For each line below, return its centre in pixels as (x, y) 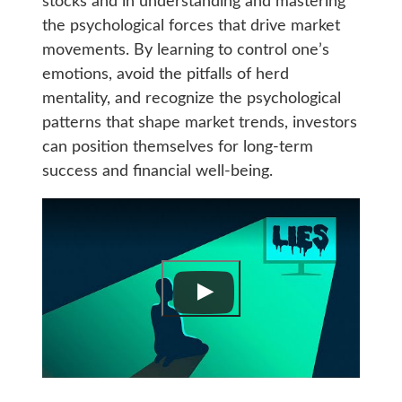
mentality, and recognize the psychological (191, 99)
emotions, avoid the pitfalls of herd (165, 75)
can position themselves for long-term (177, 148)
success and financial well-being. (157, 172)
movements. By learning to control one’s (185, 51)
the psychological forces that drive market (191, 26)
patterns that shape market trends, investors (199, 123)
